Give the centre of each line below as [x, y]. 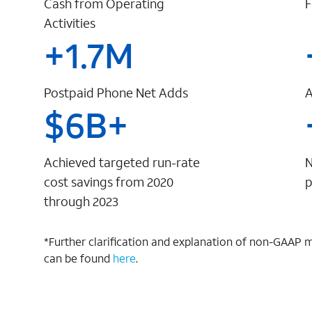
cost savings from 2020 [109, 182]
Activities [70, 23]
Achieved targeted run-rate [122, 163]
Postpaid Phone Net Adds [116, 93]
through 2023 [81, 202]
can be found [78, 258]
